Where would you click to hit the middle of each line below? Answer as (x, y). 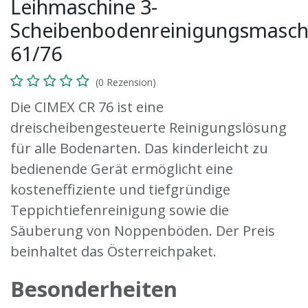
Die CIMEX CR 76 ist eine (87, 107)
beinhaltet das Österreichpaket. (113, 251)
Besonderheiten (94, 288)
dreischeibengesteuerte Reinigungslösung (148, 127)
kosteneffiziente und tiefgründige (120, 189)
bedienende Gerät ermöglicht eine (122, 168)
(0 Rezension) (126, 82)
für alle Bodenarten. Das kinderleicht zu (139, 148)
